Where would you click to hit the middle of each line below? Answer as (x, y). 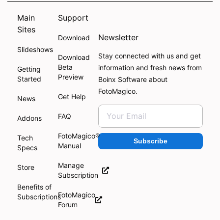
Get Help (72, 97)
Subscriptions (39, 197)
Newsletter (119, 37)
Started (29, 79)
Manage (71, 165)
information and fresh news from (150, 68)
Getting (29, 69)
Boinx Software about (133, 80)
